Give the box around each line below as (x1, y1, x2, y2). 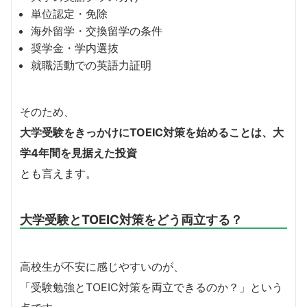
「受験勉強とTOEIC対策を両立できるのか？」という (20, 280, 283, 295)
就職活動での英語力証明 (31, 58, 151, 73)
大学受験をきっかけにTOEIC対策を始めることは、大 (20, 125, 284, 140)
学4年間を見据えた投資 (20, 146, 137, 160)
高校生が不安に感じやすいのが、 (20, 260, 184, 274)
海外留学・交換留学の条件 (31, 24, 162, 38)
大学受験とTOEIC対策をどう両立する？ (20, 212, 243, 228)
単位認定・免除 (31, 7, 108, 21)
